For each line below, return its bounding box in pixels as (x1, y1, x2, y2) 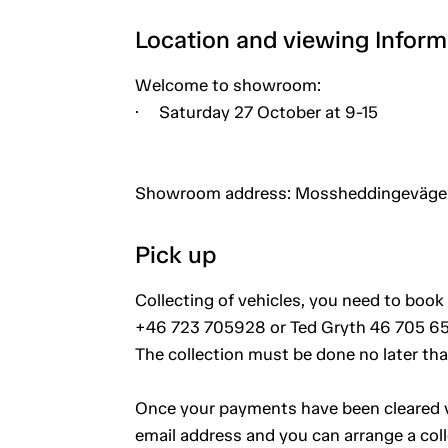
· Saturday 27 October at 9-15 (134, 101, 378, 122)
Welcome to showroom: (134, 74, 321, 95)
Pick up (134, 239, 216, 269)
